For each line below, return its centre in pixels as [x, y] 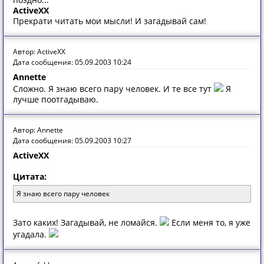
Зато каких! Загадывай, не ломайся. [86, 222]
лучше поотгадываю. [56, 99]
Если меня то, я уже [210, 222]
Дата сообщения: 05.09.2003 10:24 [72, 62]
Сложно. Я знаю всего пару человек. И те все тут [113, 89]
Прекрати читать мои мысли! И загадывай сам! [110, 21]
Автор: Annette [38, 130]
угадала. [31, 234]
